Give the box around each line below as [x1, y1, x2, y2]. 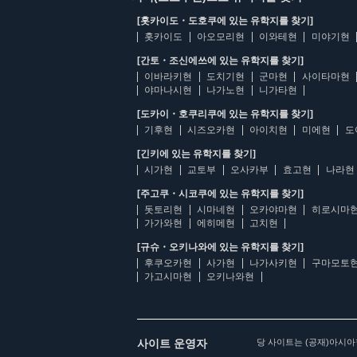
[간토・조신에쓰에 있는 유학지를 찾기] [137, 55, 304, 66]
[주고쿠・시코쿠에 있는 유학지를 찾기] [137, 188, 304, 199]
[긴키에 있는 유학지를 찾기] [137, 148, 256, 159]
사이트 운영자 [137, 337, 207, 350]
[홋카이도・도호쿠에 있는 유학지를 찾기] [137, 15, 313, 26]
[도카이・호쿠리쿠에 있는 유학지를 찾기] [137, 108, 313, 120]
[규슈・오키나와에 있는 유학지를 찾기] [137, 241, 304, 253]
